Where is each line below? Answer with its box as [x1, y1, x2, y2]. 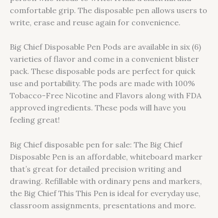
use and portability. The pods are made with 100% [10, 78, 195, 89]
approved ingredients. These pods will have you [10, 103, 186, 113]
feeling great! [10, 115, 60, 125]
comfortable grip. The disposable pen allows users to [10, 5, 207, 15]
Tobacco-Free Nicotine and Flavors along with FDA [10, 91, 201, 101]
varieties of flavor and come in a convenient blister [10, 54, 199, 64]
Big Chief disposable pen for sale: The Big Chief [10, 139, 182, 149]
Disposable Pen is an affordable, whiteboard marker [10, 151, 202, 162]
